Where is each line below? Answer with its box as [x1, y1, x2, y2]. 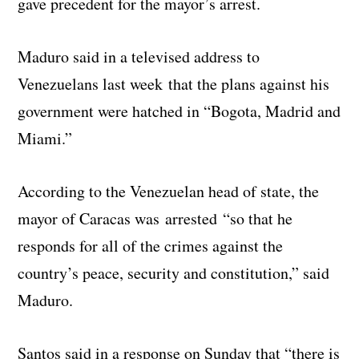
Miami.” [18, 127, 73, 150]
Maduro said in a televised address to [18, 46, 260, 68]
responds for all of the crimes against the [18, 235, 284, 257]
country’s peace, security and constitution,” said [18, 262, 330, 284]
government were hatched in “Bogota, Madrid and [18, 100, 341, 123]
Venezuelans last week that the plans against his [18, 73, 330, 95]
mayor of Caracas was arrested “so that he [18, 208, 293, 230]
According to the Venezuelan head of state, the [18, 180, 320, 203]
